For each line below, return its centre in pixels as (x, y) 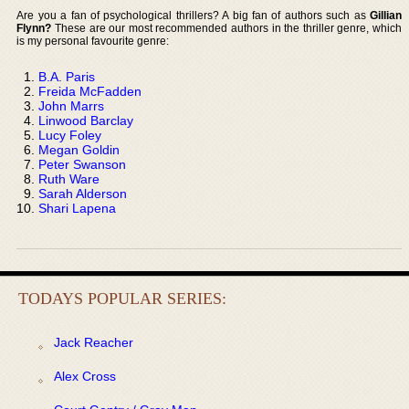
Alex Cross (85, 376)
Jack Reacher (94, 342)
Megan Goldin (79, 149)
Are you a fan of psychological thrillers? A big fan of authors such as (193, 15)
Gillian (385, 15)
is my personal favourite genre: (93, 41)
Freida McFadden (90, 91)
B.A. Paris (67, 76)
